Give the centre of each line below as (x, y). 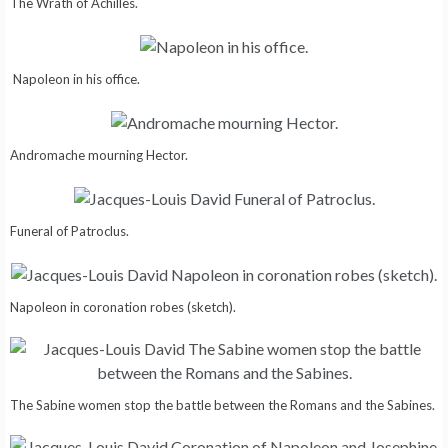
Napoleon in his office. (76, 78)
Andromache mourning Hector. (99, 154)
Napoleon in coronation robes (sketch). (123, 306)
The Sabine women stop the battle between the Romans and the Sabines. (222, 404)
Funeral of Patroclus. (69, 230)
